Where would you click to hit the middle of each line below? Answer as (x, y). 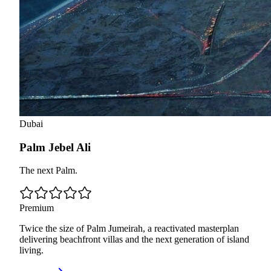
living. (31, 250)
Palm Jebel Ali (55, 147)
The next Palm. (48, 171)
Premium (37, 208)
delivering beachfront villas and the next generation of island (134, 240)
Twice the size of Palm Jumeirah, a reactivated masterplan (129, 229)
